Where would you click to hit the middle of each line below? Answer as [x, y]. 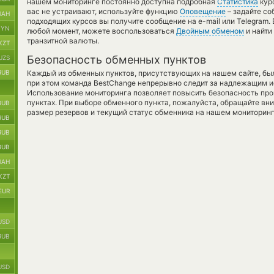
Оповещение [203, 11]
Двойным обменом [210, 31]
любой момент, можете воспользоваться [102, 31]
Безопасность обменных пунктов [117, 60]
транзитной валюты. [63, 41]
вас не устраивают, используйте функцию [103, 11]
